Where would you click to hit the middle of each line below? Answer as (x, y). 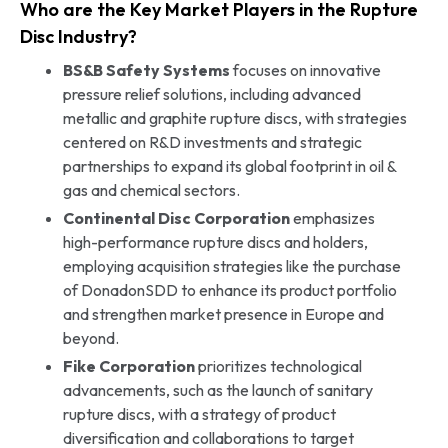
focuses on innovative (305, 69)
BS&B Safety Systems (146, 69)
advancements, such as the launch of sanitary (217, 389)
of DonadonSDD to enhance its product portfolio (229, 289)
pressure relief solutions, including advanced (211, 93)
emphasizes (332, 217)
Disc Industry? (78, 36)
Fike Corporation (128, 365)
